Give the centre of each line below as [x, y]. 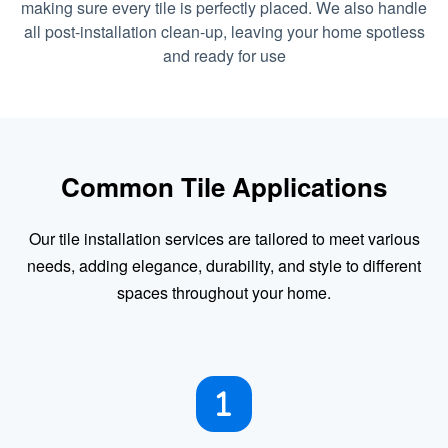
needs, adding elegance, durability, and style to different [224, 265]
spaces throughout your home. [224, 292]
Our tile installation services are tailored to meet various [224, 238]
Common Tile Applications [224, 186]
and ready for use [224, 55]
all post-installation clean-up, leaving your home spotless [224, 31]
